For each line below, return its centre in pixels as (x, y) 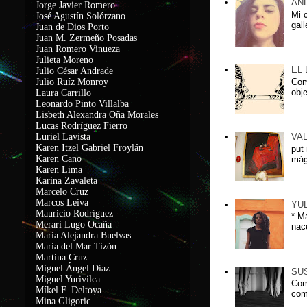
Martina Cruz (61, 257)
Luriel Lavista (63, 137)
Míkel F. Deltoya (69, 290)
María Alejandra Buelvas (83, 235)
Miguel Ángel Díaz (73, 268)
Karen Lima (59, 170)
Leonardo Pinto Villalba (82, 104)
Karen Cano (59, 159)
